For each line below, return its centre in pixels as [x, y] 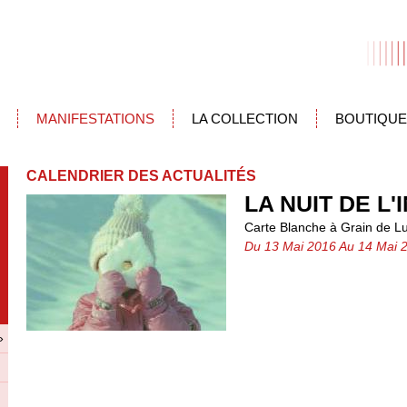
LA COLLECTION [245, 119]
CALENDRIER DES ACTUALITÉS [141, 176]
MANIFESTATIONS [95, 119]
